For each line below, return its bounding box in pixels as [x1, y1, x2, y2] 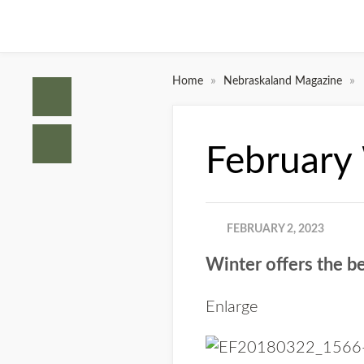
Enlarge [206, 299, 258, 315]
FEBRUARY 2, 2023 [227, 223, 324, 235]
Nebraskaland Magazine [223, 76, 345, 87]
